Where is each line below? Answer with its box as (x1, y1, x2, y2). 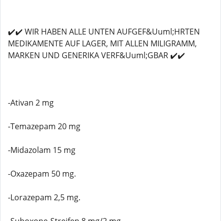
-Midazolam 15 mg (8, 145, 75, 155)
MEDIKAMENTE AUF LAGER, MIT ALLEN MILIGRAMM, (8, 38, 197, 49)
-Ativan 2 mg (8, 97, 54, 108)
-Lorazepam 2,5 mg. (8, 192, 80, 203)
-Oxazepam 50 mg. (8, 168, 76, 179)
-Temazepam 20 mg (8, 121, 80, 132)
